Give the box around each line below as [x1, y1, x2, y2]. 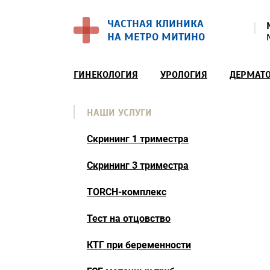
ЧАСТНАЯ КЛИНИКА [107, 17, 204, 30]
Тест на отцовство [87, 213, 171, 224]
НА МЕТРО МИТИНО [107, 30, 205, 43]
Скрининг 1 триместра [87, 133, 189, 145]
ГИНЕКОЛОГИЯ [74, 69, 138, 81]
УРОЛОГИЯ [160, 69, 207, 81]
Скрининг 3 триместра [87, 160, 189, 171]
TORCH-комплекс [87, 186, 166, 198]
